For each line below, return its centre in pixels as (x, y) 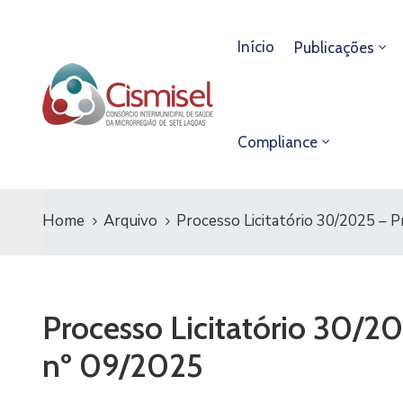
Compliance (277, 142)
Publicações (334, 48)
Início (255, 47)
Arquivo (130, 221)
